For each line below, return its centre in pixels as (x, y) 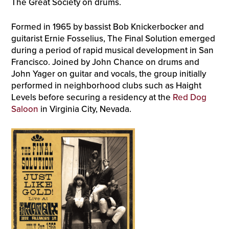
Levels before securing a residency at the (92, 98)
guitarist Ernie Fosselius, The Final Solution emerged (113, 39)
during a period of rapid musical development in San (112, 51)
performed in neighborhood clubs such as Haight (106, 86)
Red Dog (189, 98)
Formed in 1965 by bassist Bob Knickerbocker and (107, 27)
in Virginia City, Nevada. (85, 109)
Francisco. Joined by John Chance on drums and (105, 62)
